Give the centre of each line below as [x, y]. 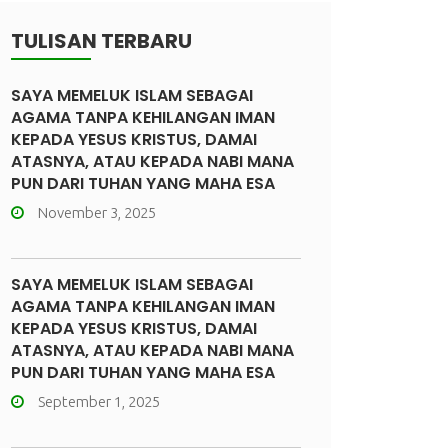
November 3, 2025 [97, 212]
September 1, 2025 [99, 401]
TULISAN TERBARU [101, 41]
